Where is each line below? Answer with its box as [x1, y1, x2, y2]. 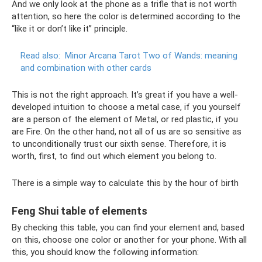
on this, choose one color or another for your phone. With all [12, 235, 247, 246]
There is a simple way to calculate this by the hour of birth [12, 178, 239, 189]
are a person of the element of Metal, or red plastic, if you [12, 114, 238, 125]
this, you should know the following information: [12, 247, 199, 258]
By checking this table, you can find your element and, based [12, 222, 244, 233]
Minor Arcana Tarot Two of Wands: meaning [65, 50, 237, 61]
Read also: [20, 50, 60, 61]
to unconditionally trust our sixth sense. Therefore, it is [12, 139, 226, 150]
